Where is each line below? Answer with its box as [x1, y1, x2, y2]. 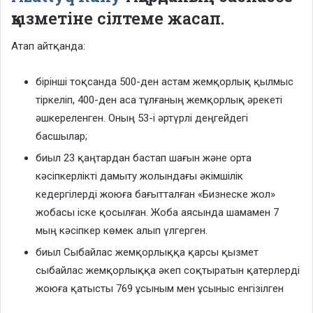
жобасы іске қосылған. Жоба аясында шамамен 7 [36, 206, 279, 219]
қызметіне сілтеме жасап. [11, 7, 224, 29]
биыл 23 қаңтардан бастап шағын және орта [36, 152, 252, 165]
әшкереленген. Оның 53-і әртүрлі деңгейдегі [36, 112, 248, 125]
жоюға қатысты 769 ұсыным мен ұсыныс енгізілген [36, 282, 284, 296]
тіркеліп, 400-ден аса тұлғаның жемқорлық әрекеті [36, 94, 282, 107]
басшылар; [36, 130, 87, 143]
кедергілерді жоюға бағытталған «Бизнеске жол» [36, 188, 275, 201]
